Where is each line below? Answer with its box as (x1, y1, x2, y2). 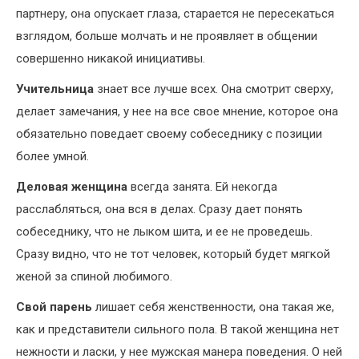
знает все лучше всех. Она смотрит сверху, (94, 82, 333, 97)
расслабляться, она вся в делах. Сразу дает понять (16, 202, 303, 217)
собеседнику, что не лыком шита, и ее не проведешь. (16, 224, 313, 240)
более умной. (16, 149, 89, 164)
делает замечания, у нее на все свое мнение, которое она (16, 104, 338, 119)
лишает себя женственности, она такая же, (92, 300, 334, 315)
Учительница (16, 82, 94, 97)
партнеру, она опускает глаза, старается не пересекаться (16, 6, 334, 22)
